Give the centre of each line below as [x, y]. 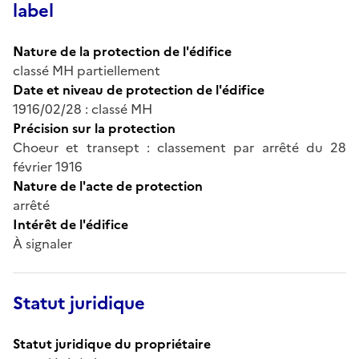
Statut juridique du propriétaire [112, 343]
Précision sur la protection [94, 128]
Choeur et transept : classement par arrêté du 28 [179, 147]
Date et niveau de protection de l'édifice [139, 89]
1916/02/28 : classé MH [83, 109]
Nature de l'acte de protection [108, 186]
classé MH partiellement [87, 70]
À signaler [42, 243]
